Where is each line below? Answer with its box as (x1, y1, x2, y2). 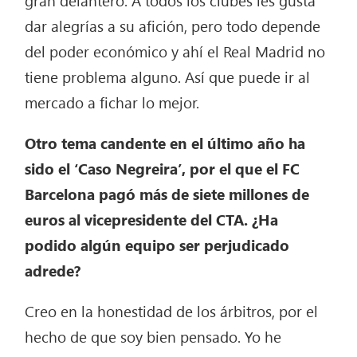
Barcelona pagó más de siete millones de (25, 183, 310, 205)
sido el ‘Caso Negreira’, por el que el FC (25, 158, 300, 179)
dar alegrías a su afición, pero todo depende (25, 15, 321, 37)
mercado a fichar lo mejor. (25, 92, 200, 113)
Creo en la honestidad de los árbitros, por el (25, 300, 319, 322)
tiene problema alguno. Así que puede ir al (25, 66, 311, 88)
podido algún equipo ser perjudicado (25, 234, 290, 256)
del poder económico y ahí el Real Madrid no (25, 41, 326, 62)
